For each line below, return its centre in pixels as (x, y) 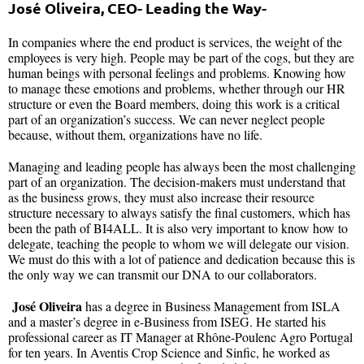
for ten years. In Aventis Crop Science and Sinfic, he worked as (169, 353)
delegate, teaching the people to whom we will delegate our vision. (179, 244)
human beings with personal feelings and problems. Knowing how (177, 73)
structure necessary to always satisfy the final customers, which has (179, 213)
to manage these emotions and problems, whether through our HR (177, 89)
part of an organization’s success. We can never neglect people (167, 119)
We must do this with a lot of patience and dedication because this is (182, 259)
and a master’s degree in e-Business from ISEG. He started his (167, 322)
